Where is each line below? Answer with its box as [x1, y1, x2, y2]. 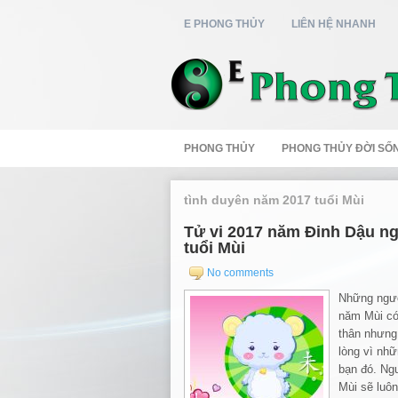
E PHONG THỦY [184, 18, 265, 30]
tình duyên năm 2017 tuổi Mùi [184, 194, 364, 207]
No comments [207, 267, 274, 279]
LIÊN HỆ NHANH [291, 18, 376, 30]
